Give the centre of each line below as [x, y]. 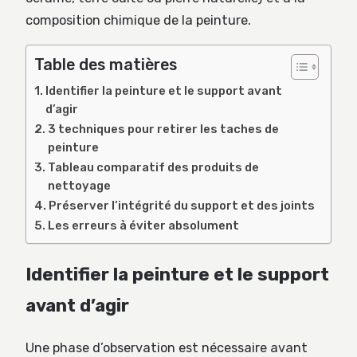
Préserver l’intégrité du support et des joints [181, 206]
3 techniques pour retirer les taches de [163, 129]
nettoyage [79, 186]
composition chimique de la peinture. [138, 20]
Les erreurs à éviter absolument [143, 226]
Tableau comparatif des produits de [153, 168]
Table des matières [106, 65]
